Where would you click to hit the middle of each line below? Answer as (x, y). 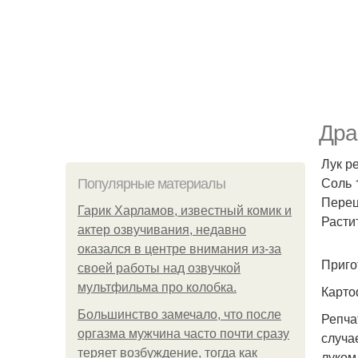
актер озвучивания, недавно (162, 230)
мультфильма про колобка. (157, 287)
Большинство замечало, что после (179, 314)
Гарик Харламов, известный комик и (185, 211)
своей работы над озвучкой (159, 268)
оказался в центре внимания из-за (179, 249)
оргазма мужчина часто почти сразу (183, 334)
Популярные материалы (151, 184)
